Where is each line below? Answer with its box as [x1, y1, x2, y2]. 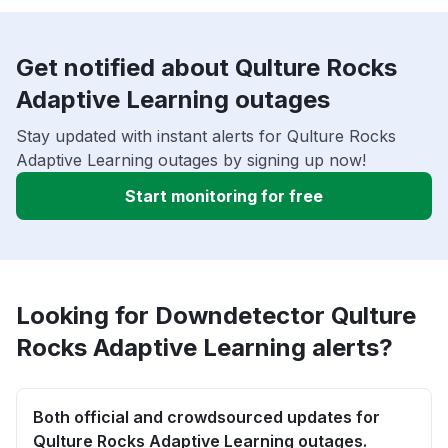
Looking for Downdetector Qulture [16, 301, 416, 331]
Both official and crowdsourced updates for [33, 407, 380, 428]
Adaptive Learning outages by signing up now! [16, 150, 366, 171]
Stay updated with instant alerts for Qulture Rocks [16, 126, 396, 147]
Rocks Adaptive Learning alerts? [16, 333, 393, 363]
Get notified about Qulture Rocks [16, 53, 397, 83]
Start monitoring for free [125, 186, 323, 207]
